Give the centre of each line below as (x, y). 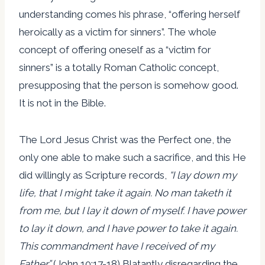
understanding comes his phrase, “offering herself (130, 14)
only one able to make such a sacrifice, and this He (132, 157)
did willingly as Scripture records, (94, 175)
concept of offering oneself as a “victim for (115, 49)
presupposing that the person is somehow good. (129, 85)
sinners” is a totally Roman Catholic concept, (119, 67)
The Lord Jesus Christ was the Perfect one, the (125, 139)
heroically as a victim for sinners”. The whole (118, 32)
